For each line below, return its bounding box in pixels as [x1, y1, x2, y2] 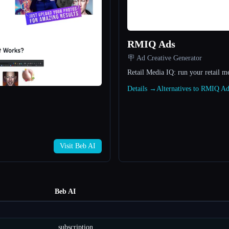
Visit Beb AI [60, 142, 96, 150]
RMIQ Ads [127, 38, 175, 50]
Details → [127, 85, 156, 93]
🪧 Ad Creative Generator [127, 54, 202, 62]
